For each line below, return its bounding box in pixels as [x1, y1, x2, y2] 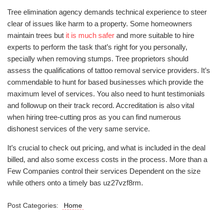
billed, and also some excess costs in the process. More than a [7, 155, 207, 163]
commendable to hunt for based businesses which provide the [7, 78, 203, 86]
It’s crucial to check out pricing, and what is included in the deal [7, 144, 205, 152]
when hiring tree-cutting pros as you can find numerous [7, 113, 181, 121]
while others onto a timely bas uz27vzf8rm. [7, 179, 143, 187]
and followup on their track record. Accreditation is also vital [7, 101, 194, 109]
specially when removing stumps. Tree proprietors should [7, 54, 188, 63]
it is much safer [66, 31, 114, 39]
